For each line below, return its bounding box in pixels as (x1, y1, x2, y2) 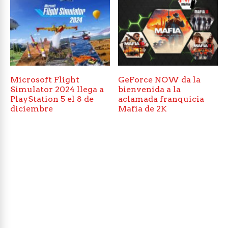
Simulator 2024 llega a (10, 84, 104, 94)
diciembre (10, 104, 53, 113)
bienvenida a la (118, 84, 181, 94)
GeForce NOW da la (118, 75, 201, 84)
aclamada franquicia (118, 94, 205, 104)
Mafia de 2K (118, 104, 167, 113)
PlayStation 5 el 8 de (10, 94, 94, 104)
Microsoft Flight (10, 75, 79, 84)
